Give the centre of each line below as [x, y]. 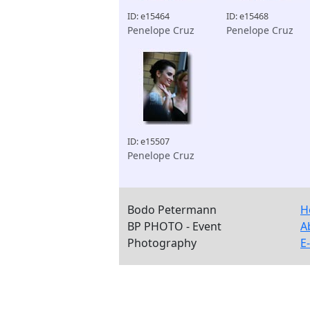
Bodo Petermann [172, 210]
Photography [162, 243]
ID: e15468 [247, 16]
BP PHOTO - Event [174, 226]
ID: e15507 [148, 142]
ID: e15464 [148, 16]
